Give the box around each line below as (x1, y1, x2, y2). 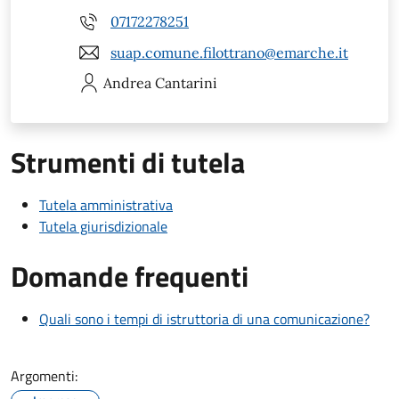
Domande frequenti (11, 255, 248, 298)
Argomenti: (11, 365, 77, 387)
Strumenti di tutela (11, 141, 245, 184)
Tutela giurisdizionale (39, 216, 167, 238)
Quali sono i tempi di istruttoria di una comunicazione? (39, 308, 370, 330)
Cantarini (155, 74, 217, 93)
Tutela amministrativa (39, 194, 173, 216)
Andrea (103, 74, 151, 93)
